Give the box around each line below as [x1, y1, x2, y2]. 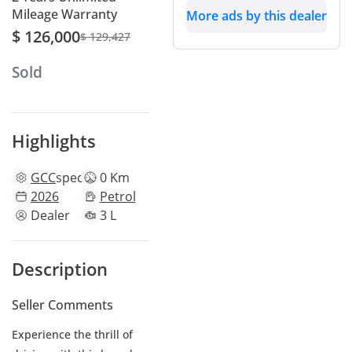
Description [12, 256, 108, 280]
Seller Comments [12, 295, 113, 313]
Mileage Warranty [12, 5, 117, 24]
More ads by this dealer [186, 7, 327, 25]
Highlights [12, 128, 96, 152]
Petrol [99, 187, 136, 205]
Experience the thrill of [12, 326, 133, 342]
